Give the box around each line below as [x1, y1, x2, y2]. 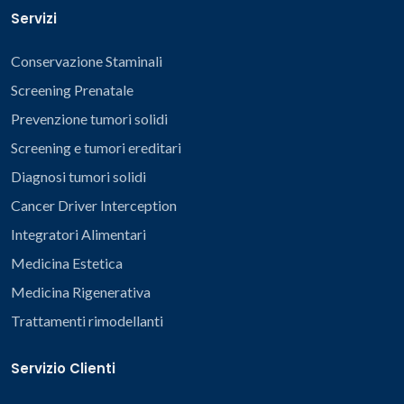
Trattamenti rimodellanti [11, 311, 163, 329]
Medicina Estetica [11, 253, 123, 271]
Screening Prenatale [11, 80, 133, 98]
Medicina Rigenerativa [11, 282, 151, 300]
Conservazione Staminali [11, 51, 162, 69]
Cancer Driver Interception [11, 196, 177, 214]
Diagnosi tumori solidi [11, 167, 146, 185]
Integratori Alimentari [11, 225, 146, 243]
